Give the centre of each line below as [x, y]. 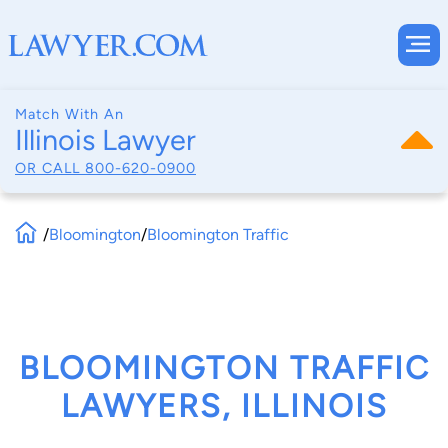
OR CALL [50, 167]
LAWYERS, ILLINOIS [224, 406]
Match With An [69, 114]
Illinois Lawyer [105, 140]
